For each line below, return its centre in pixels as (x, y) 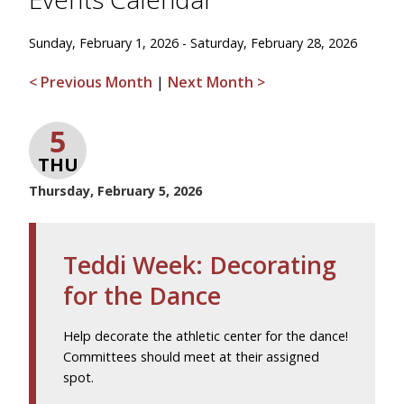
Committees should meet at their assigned (191, 357)
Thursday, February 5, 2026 (115, 191)
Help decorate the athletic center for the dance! (206, 336)
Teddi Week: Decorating (200, 265)
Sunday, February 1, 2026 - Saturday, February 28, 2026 (193, 43)
